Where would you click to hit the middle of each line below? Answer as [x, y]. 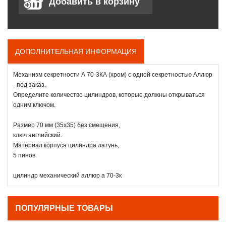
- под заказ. [30, 84]
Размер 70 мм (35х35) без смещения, [67, 125]
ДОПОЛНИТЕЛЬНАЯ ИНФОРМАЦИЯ [76, 51]
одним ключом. [34, 105]
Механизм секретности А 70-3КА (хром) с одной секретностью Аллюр [113, 74]
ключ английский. [38, 135]
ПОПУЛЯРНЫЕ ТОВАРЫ [64, 208]
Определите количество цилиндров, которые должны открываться [109, 95]
